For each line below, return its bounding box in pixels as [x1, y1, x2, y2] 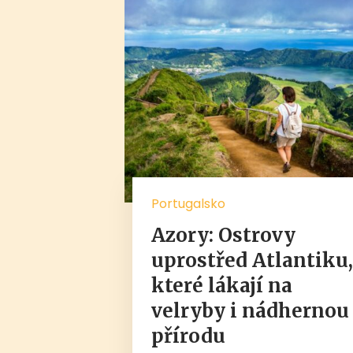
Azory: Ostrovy [151, 222, 296, 247]
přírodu [151, 323, 226, 348]
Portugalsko [151, 194, 226, 213]
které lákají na [151, 273, 293, 298]
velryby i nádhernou [151, 298, 350, 323]
